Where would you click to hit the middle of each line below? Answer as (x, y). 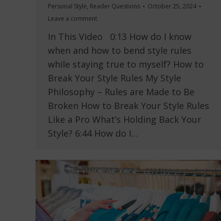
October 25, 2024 (172, 6)
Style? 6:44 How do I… (93, 133)
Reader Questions (115, 6)
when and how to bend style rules (120, 51)
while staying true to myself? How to (126, 64)
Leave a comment (73, 19)
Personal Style (67, 6)
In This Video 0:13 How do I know (120, 37)
